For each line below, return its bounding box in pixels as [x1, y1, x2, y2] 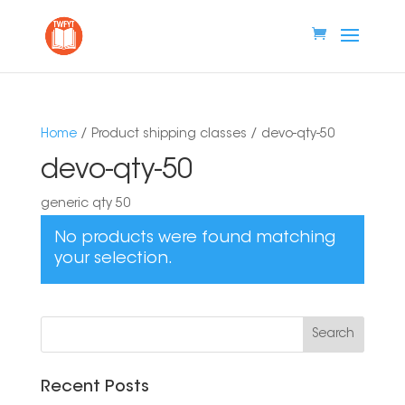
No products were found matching [53, 231, 335, 247]
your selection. [53, 251, 173, 268]
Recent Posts [40, 380, 149, 396]
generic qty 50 [40, 198, 130, 211]
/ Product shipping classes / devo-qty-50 [76, 128, 334, 141]
